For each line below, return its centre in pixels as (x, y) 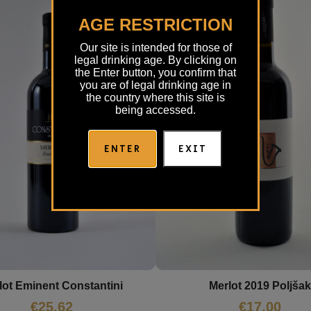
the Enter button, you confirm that (155, 72)
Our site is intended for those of (155, 47)
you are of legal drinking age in (155, 85)
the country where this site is (155, 97)
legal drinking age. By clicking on (155, 60)
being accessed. (155, 110)
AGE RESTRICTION (155, 24)
